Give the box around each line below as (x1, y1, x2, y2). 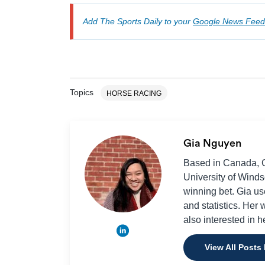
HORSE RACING (106, 89, 161, 98)
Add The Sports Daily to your (83, 17, 193, 27)
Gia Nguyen (183, 138, 244, 149)
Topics (70, 88, 93, 98)
